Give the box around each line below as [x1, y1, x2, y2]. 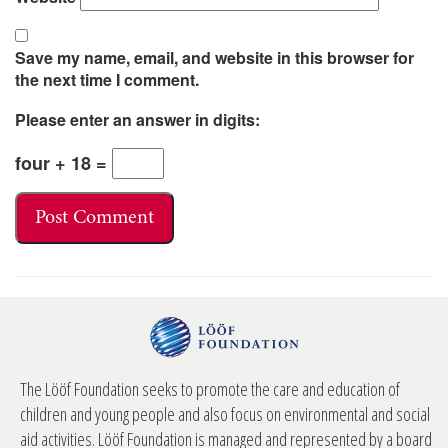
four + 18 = [15, 150, 112, 176]
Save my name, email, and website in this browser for [15, 46, 414, 69]
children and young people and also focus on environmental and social [20, 402, 430, 426]
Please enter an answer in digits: [15, 107, 260, 131]
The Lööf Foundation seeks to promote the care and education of [20, 377, 400, 401]
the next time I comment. [15, 68, 199, 91]
